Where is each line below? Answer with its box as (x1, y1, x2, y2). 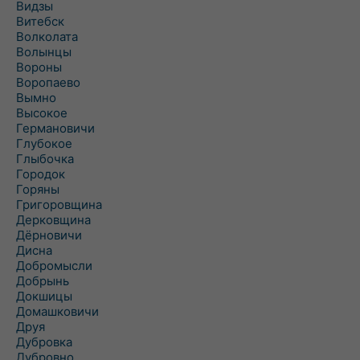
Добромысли (16, 258, 92, 273)
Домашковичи (16, 304, 99, 319)
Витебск (16, 14, 64, 29)
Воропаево (16, 75, 80, 90)
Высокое (16, 105, 67, 121)
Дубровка (16, 334, 72, 350)
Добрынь (16, 273, 69, 288)
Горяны (16, 182, 59, 197)
